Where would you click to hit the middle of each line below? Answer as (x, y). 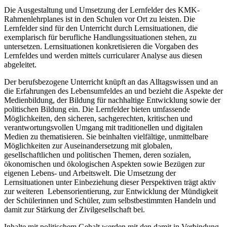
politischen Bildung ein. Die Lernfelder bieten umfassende (97, 109)
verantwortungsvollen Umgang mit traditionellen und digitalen (103, 127)
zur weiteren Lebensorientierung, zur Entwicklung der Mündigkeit (111, 191)
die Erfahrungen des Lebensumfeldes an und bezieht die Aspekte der (113, 91)
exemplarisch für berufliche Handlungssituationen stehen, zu (100, 37)
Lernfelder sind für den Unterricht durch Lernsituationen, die (101, 28)
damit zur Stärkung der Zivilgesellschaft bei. (74, 209)
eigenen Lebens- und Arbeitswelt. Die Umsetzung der (90, 173)
